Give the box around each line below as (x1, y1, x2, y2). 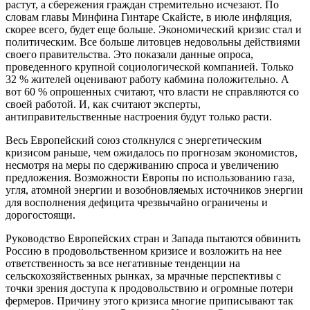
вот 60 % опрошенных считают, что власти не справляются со (6, 85, 299, 98)
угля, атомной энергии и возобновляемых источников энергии (6, 183, 303, 196)
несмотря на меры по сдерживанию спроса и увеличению (6, 158, 279, 171)
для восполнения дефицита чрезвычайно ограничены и (6, 196, 268, 208)
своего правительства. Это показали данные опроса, (6, 48, 253, 60)
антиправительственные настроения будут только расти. (6, 110, 272, 122)
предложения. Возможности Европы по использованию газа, (6, 171, 295, 183)
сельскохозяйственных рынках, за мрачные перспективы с (6, 269, 281, 282)
